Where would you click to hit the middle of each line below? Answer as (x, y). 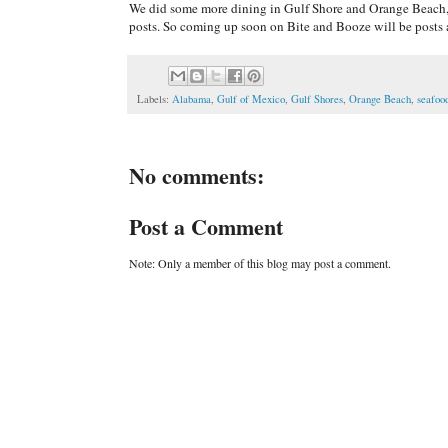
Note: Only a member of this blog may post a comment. (260, 262)
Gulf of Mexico (251, 98)
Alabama (191, 98)
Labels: (154, 98)
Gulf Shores (317, 98)
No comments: (196, 175)
